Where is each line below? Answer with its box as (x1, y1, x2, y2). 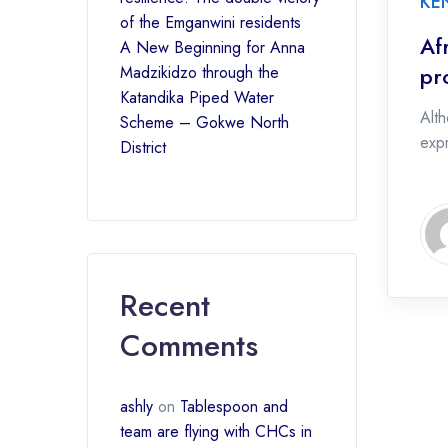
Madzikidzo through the (120, 60, 279, 84)
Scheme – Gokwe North (120, 110, 289, 134)
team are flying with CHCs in (120, 419, 312, 443)
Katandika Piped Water (120, 85, 274, 109)
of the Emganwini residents (120, 10, 301, 34)
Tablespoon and (180, 394, 288, 418)
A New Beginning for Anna (120, 35, 305, 59)
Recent (120, 283, 210, 327)
